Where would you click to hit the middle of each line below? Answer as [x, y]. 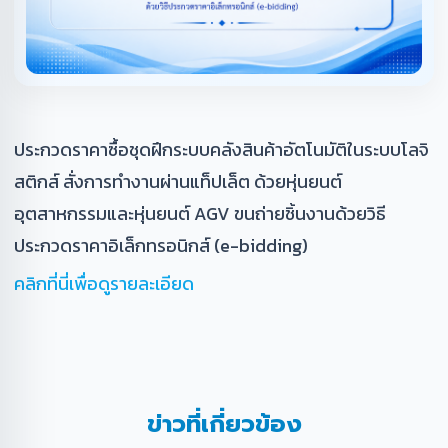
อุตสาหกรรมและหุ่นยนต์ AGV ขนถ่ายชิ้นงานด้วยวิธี [200, 214]
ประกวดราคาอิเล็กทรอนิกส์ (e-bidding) [161, 246]
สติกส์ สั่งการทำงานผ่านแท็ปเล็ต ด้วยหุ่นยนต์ [178, 182]
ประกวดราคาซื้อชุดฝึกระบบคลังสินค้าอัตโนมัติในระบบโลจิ [221, 150]
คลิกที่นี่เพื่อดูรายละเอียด [104, 284]
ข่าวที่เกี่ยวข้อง [224, 424]
